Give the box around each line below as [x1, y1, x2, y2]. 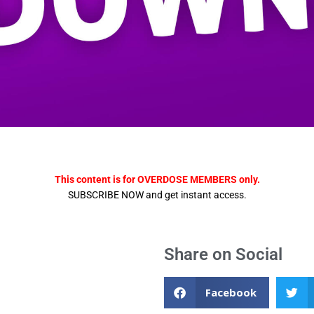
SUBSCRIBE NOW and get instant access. [67, 189, 247, 200]
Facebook [205, 285, 257, 300]
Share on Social [164, 244, 282, 264]
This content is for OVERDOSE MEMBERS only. [54, 173, 260, 185]
